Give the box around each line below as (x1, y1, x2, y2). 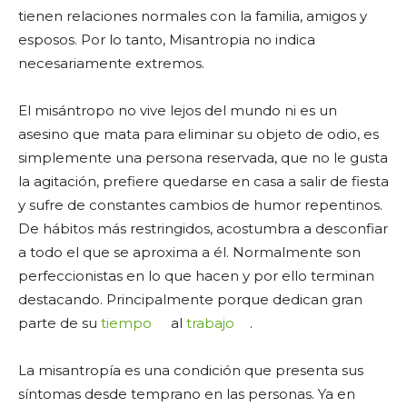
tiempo (101, 313, 152, 332)
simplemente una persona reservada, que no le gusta (18, 148, 388, 166)
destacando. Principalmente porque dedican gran (18, 290, 362, 308)
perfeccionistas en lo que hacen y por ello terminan (18, 266, 374, 284)
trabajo (186, 313, 234, 332)
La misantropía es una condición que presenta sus (18, 361, 363, 379)
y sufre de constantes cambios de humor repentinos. (18, 195, 382, 213)
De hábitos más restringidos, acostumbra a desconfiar (18, 219, 388, 237)
